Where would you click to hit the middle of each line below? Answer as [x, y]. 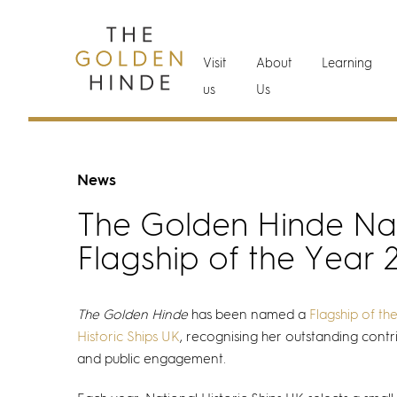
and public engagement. [152, 359]
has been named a [249, 315]
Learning [347, 64]
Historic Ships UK [128, 337]
